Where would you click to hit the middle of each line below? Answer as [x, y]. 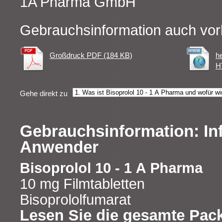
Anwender [59, 147]
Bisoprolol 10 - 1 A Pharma [111, 168]
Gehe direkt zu [44, 94]
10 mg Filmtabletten [82, 184]
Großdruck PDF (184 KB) [91, 55]
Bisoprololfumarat [75, 199]
